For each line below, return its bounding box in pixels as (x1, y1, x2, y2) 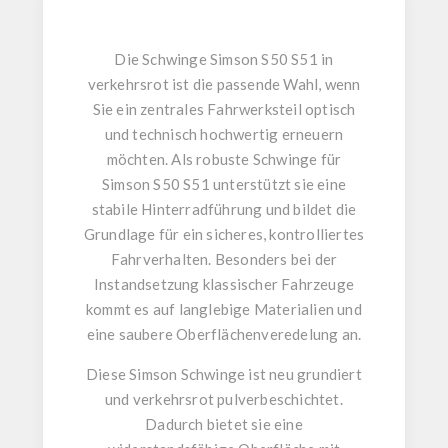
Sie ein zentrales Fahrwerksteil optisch (92, 100, 356, 119)
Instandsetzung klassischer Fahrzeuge (93, 275, 355, 294)
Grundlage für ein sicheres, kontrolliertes (83, 225, 365, 244)
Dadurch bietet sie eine (145, 415, 303, 434)
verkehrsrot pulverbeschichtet (132, 390, 340, 409)
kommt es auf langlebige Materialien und (86, 300, 362, 319)
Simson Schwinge (129, 365, 246, 384)
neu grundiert (269, 365, 362, 384)
